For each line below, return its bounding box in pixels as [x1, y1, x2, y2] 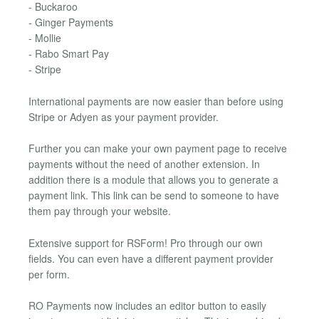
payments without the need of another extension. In [28, 157, 260, 172]
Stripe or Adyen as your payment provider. [28, 109, 219, 124]
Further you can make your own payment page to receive [28, 141, 287, 156]
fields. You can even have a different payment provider [28, 251, 273, 266]
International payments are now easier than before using [28, 93, 283, 108]
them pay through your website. [28, 204, 171, 219]
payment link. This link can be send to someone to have [28, 188, 279, 203]
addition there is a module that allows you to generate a [28, 172, 278, 187]
